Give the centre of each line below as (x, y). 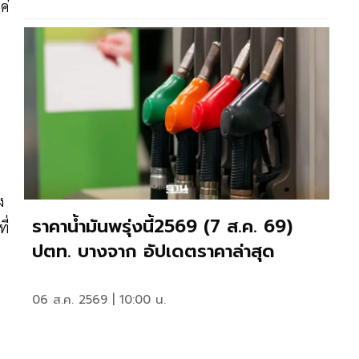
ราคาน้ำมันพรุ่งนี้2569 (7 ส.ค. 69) (162, 227)
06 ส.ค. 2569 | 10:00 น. (99, 300)
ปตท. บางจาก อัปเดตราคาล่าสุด (153, 252)
